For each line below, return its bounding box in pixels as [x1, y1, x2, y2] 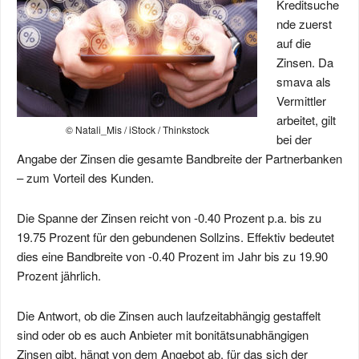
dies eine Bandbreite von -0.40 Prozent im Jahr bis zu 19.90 [17, 248, 328, 264]
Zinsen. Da [276, 54, 333, 71]
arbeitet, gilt [276, 111, 336, 128]
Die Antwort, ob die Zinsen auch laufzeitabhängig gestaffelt [17, 307, 321, 324]
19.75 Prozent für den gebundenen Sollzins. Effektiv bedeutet [17, 228, 334, 245]
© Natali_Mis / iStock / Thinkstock [65, 123, 209, 136]
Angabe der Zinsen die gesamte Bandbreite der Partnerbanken [17, 150, 342, 167]
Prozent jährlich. [17, 267, 101, 284]
